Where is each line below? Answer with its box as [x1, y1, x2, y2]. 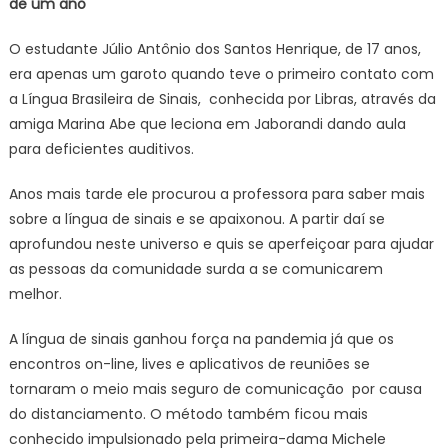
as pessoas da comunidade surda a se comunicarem [8, 259, 383, 280]
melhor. [8, 284, 62, 305]
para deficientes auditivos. [8, 139, 194, 160]
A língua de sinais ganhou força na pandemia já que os [8, 329, 394, 350]
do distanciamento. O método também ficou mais [8, 404, 368, 425]
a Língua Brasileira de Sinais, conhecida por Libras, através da [8, 89, 436, 110]
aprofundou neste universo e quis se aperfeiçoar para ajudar [8, 234, 434, 255]
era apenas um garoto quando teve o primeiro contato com [8, 64, 434, 85]
